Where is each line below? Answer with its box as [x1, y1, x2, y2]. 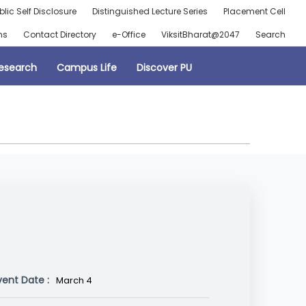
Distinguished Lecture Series [92, 5, 208, 17]
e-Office [111, 29, 145, 40]
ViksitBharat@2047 [161, 29, 240, 40]
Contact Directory [23, 29, 96, 40]
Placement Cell [223, 5, 286, 17]
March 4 [56, 274, 92, 288]
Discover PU [136, 60, 192, 74]
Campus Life [56, 60, 117, 74]
